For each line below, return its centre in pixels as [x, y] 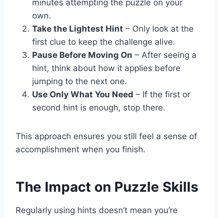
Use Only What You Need [83, 95]
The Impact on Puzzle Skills [107, 187]
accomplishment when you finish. [81, 150]
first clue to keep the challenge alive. [104, 42]
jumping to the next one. [80, 82]
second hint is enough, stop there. [99, 108]
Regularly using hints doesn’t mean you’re [97, 210]
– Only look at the [158, 29]
